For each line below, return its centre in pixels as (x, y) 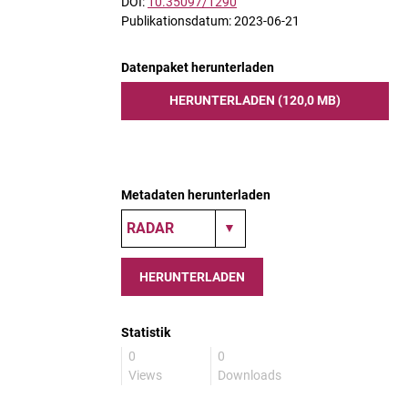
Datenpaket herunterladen (198, 67)
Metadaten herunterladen (196, 195)
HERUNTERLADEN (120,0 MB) (255, 100)
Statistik (146, 332)
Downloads (250, 375)
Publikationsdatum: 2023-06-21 (210, 21)
